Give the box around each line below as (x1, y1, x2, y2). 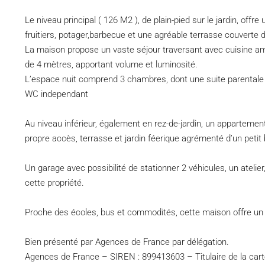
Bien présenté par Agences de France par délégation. (25, 237, 229, 247)
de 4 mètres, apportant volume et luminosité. (25, 59, 198, 70)
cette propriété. (25, 177, 84, 188)
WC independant (25, 89, 88, 99)
